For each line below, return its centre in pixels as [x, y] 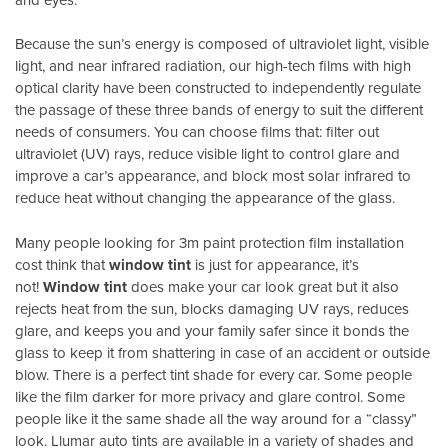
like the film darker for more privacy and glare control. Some [210, 396]
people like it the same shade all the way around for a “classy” [216, 418]
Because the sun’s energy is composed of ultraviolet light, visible [222, 44]
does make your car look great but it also [263, 286]
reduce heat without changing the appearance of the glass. [205, 198]
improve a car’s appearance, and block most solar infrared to [213, 176]
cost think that [62, 264]
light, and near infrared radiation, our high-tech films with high [213, 66]
